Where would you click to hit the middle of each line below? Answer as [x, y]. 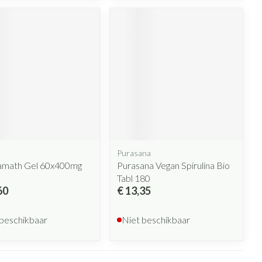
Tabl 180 [134, 178]
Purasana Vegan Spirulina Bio [174, 166]
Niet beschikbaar [156, 220]
